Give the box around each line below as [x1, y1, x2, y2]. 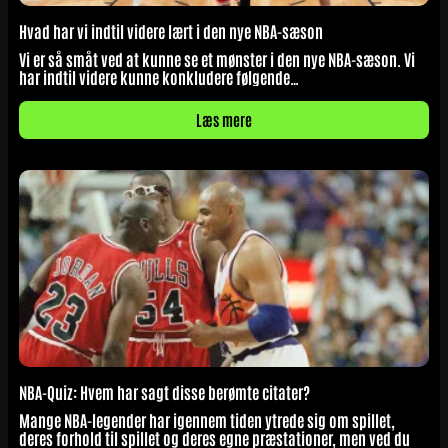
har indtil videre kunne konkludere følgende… [19, 67, 299, 88]
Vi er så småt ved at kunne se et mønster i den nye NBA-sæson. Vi [19, 49, 415, 70]
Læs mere [196, 110, 252, 130]
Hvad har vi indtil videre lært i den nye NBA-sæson [19, 21, 323, 42]
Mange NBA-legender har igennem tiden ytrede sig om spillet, [19, 410, 395, 431]
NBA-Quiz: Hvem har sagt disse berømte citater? [19, 382, 310, 403]
